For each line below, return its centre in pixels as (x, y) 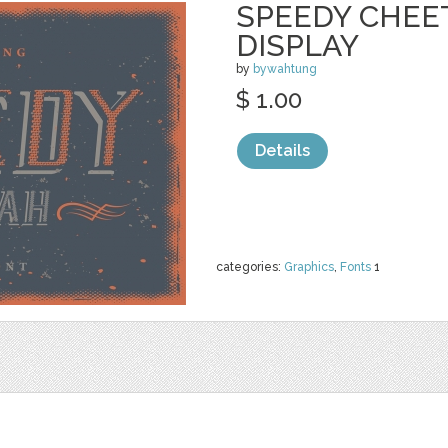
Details (282, 150)
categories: (250, 267)
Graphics (309, 267)
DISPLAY (297, 45)
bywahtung (285, 69)
